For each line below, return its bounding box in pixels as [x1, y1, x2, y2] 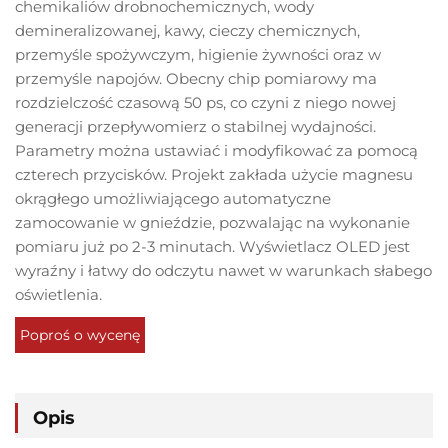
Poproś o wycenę [20, 326, 140, 345]
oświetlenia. [15, 285, 102, 305]
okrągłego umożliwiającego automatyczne [15, 189, 331, 209]
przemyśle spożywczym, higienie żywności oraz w [15, 45, 381, 65]
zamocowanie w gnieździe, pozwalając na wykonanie [15, 213, 410, 233]
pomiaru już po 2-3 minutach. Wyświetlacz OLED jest [15, 237, 410, 257]
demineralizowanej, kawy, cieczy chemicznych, [15, 21, 360, 41]
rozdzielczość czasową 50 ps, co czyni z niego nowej [15, 93, 396, 113]
